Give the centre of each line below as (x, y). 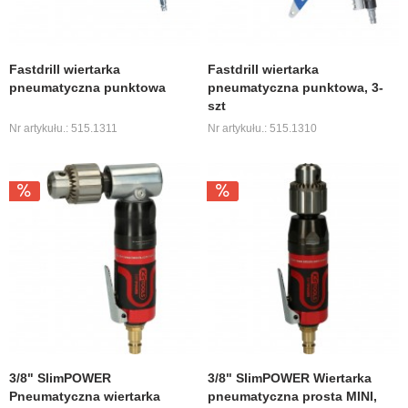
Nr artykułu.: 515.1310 (263, 128)
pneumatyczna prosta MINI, (293, 396)
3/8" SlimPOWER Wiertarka (290, 377)
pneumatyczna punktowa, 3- (296, 87)
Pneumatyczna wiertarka (85, 396)
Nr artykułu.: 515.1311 (64, 128)
